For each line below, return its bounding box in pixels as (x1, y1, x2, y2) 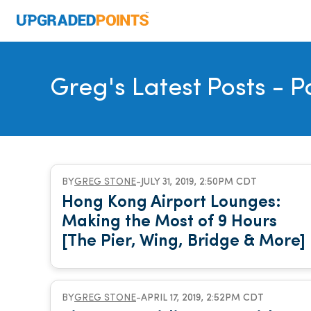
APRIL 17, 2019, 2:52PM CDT (141, 293, 264, 303)
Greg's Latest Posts (50, 76, 266, 101)
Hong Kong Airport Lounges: (62, 194, 281, 211)
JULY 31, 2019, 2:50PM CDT (141, 177, 257, 187)
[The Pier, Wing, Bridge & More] (62, 233, 305, 250)
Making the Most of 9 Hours (62, 214, 277, 230)
